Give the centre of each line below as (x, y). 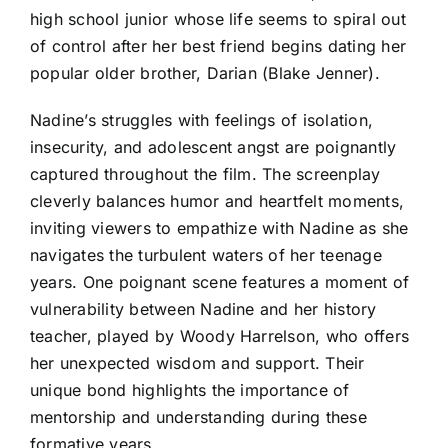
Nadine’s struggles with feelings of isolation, (202, 120)
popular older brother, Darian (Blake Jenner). (205, 73)
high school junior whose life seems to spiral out (218, 19)
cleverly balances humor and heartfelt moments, (217, 201)
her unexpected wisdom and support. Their (197, 363)
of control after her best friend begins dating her (218, 46)
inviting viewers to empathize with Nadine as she (219, 228)
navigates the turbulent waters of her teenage (206, 255)
